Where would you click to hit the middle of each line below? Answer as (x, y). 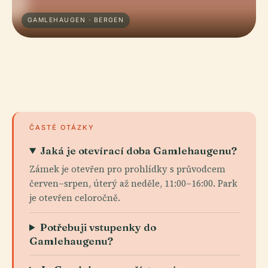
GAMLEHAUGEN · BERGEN (76, 20)
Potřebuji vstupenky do (98, 227)
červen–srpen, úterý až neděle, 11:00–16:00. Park (133, 183)
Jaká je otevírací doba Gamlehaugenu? (139, 150)
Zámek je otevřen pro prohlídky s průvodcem (127, 169)
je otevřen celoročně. (75, 198)
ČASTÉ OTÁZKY (62, 127)
